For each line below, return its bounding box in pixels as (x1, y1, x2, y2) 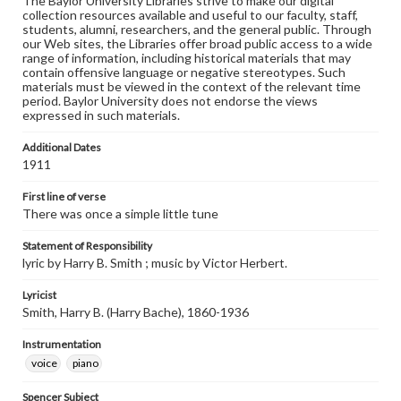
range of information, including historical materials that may (22, 50, 351, 65)
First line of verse (22, 190, 106, 203)
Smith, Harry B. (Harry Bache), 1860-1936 (22, 304, 249, 320)
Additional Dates (22, 141, 101, 154)
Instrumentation (22, 337, 101, 351)
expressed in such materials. (22, 107, 180, 123)
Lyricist (22, 288, 56, 302)
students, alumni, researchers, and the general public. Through (22, 21, 371, 37)
